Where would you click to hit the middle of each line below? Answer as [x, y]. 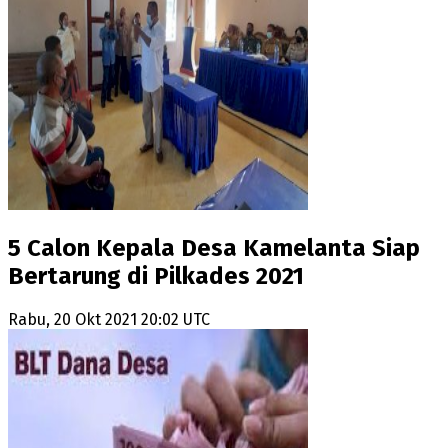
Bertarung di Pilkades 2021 [156, 276]
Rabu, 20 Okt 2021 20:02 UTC [109, 319]
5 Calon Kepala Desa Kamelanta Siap [214, 248]
